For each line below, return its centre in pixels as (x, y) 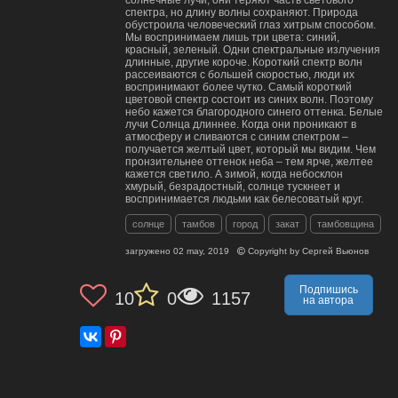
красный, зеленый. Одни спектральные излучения (253, 49)
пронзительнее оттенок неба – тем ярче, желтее (249, 161)
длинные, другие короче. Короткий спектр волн (244, 62)
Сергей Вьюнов (335, 251)
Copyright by (274, 251)
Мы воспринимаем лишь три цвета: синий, (232, 37)
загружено (149, 251)
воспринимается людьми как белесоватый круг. (244, 199)
